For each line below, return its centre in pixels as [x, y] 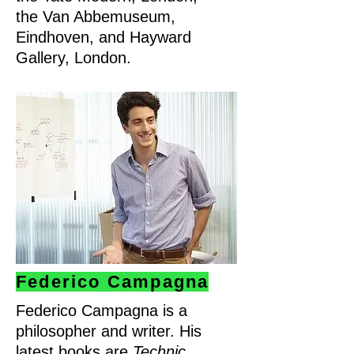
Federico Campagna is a [102, 311]
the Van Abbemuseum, [96, 17]
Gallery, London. [73, 58]
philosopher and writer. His [109, 331]
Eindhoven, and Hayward [104, 37]
